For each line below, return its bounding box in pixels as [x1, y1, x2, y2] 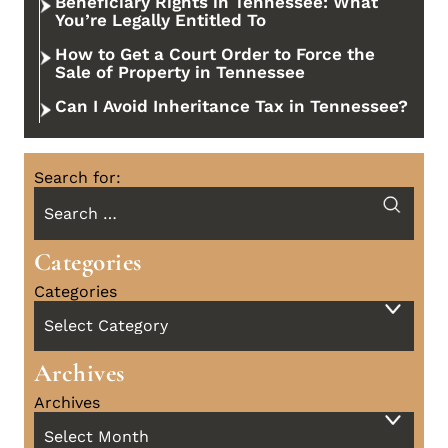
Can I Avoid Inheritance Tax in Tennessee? [55, 96, 408, 117]
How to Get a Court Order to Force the [55, 44, 375, 65]
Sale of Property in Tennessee [55, 62, 305, 83]
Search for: [34, 168, 121, 188]
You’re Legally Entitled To [55, 10, 266, 31]
